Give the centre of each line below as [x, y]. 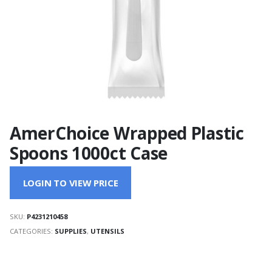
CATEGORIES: [32, 231]
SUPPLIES [71, 231]
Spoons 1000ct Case [89, 153]
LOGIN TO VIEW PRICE [70, 183]
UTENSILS [107, 231]
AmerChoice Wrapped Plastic [127, 133]
